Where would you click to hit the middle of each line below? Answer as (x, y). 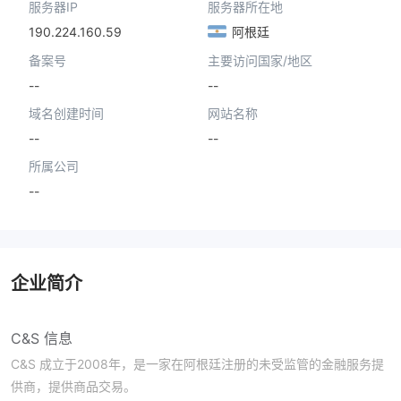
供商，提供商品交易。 (73, 387)
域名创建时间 (66, 113)
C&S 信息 (42, 339)
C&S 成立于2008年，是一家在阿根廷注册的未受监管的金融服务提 (197, 364)
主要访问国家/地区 (260, 61)
